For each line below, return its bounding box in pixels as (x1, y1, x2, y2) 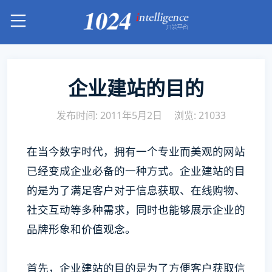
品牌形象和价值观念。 (27, 222, 136, 236)
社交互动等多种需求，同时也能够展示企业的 (27, 202, 245, 217)
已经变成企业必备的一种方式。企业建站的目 (27, 163, 245, 178)
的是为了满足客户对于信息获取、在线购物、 (27, 183, 245, 197)
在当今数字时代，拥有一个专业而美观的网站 (27, 144, 245, 158)
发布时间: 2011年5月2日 (56, 109, 162, 122)
